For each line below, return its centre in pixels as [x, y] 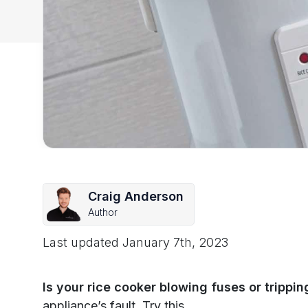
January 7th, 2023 [175, 243]
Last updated [81, 243]
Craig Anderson [136, 196]
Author [103, 212]
